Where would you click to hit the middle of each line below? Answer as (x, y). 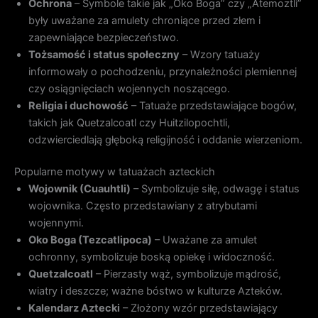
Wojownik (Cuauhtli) (79, 189)
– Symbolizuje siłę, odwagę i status (215, 189)
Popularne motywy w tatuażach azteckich (115, 172)
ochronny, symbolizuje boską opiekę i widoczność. (152, 257)
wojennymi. (56, 223)
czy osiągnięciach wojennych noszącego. (129, 88)
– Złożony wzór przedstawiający (199, 308)
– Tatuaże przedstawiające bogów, (213, 105)
